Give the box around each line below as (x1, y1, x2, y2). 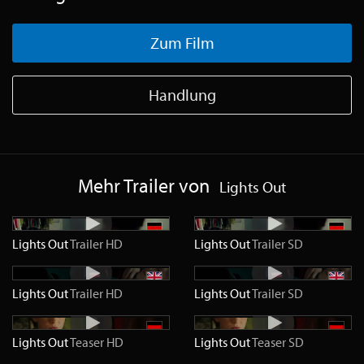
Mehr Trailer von (77, 173, 210, 197)
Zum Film (149, 32, 214, 53)
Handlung (148, 84, 216, 105)
